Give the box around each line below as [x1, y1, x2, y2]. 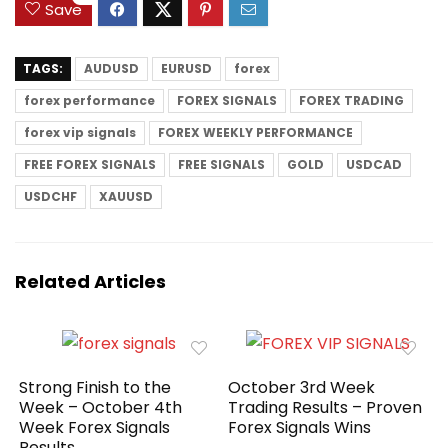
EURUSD [161, 59, 212, 77]
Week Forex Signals [19, 415, 171, 439]
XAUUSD [99, 187, 153, 205]
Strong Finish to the [19, 375, 172, 399]
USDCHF [24, 187, 77, 205]
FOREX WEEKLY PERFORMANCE [158, 123, 353, 141]
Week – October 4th [19, 395, 183, 419]
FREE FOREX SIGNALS [24, 155, 156, 173]
